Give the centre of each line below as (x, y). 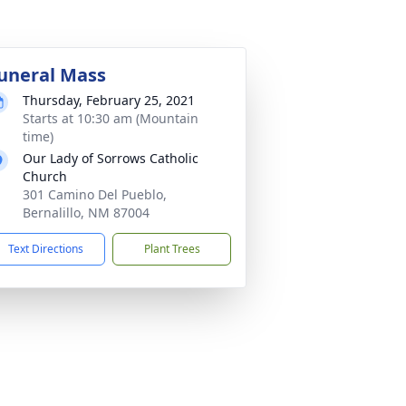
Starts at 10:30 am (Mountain (111, 118)
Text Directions (46, 249)
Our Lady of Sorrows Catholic (111, 158)
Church (45, 176)
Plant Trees (172, 249)
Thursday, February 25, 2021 (109, 100)
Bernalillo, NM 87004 (86, 213)
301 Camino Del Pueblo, (95, 194)
